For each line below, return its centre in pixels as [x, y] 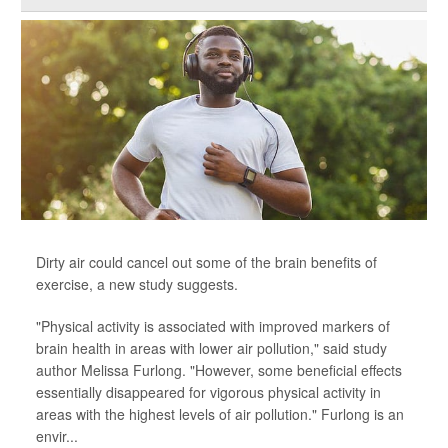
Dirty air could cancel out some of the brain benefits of [206, 262]
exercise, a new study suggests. [137, 284]
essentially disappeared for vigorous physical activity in [208, 392]
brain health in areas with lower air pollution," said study [211, 348]
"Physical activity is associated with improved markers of [213, 326]
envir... [57, 436]
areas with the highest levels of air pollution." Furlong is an [220, 414]
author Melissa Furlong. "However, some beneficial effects [219, 370]
